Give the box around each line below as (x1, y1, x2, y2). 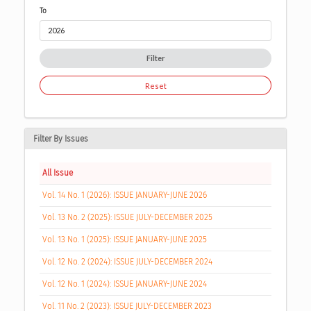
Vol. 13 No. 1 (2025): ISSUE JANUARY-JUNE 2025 (42, 235, 207, 245)
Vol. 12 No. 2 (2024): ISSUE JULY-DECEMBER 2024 (42, 257, 212, 267)
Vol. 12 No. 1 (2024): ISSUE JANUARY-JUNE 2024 (42, 279, 207, 289)
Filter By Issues (33, 134, 88, 144)
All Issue (42, 168, 73, 178)
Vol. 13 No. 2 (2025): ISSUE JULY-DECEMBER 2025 (42, 212, 212, 223)
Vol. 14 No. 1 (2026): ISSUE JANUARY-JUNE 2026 (42, 190, 207, 201)
